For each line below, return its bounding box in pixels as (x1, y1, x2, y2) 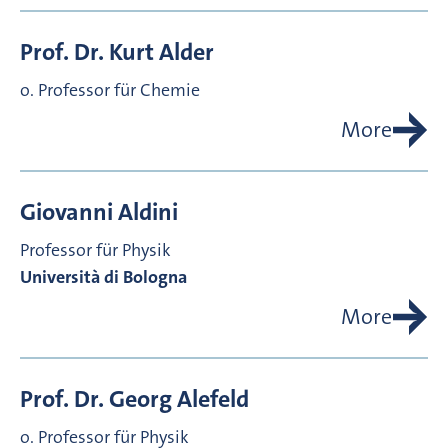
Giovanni (20, 196, 113, 229)
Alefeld (177, 383, 249, 416)
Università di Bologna (20, 265, 187, 290)
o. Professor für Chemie (20, 78, 200, 103)
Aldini (118, 196, 178, 229)
